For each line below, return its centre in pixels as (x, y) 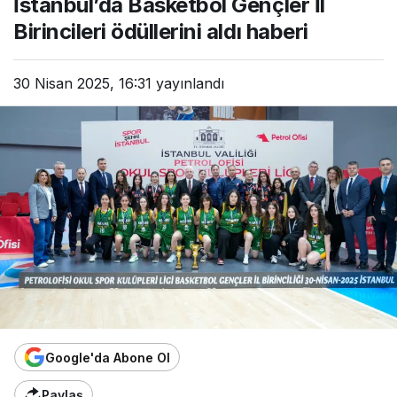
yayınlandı (188, 83)
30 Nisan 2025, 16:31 (82, 83)
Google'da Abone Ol (108, 357)
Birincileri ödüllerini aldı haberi (161, 31)
